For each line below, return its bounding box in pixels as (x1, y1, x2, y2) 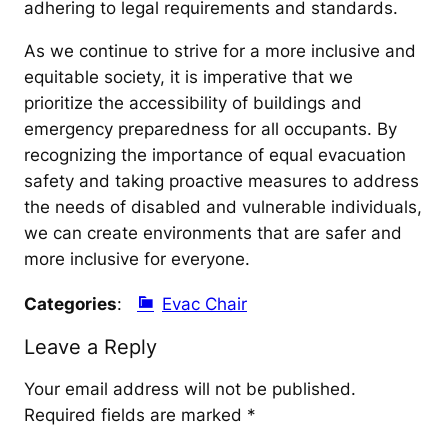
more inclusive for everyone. (24, 248, 250, 269)
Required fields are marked (24, 405, 247, 426)
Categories (24, 293, 117, 314)
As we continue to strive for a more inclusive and (24, 40, 416, 61)
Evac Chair (162, 293, 247, 314)
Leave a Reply (24, 335, 157, 360)
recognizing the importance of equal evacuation (24, 144, 406, 165)
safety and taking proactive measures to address (24, 170, 419, 191)
